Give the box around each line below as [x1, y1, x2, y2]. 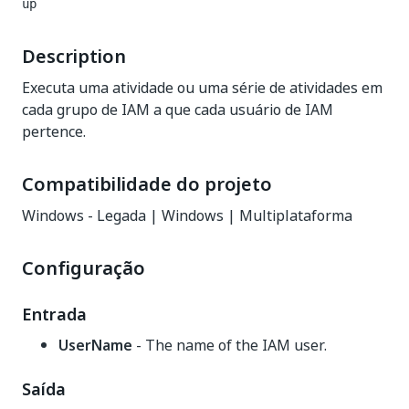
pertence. [22, 121, 86, 142]
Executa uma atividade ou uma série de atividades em [22, 77, 383, 99]
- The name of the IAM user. [132, 334, 327, 356]
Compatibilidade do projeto [22, 171, 272, 198]
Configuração [22, 255, 145, 282]
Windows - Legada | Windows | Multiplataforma [22, 204, 352, 226]
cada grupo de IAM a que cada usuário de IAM [22, 99, 333, 121]
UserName [58, 334, 132, 356]
